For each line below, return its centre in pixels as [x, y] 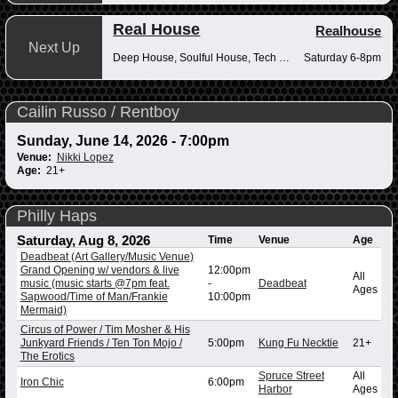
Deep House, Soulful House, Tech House [285, 57]
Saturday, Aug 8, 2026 [83, 240]
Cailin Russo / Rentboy [98, 111]
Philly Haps [56, 216]
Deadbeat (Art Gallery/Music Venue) [107, 256]
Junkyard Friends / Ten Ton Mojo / [101, 342]
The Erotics [47, 356]
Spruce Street [291, 375]
